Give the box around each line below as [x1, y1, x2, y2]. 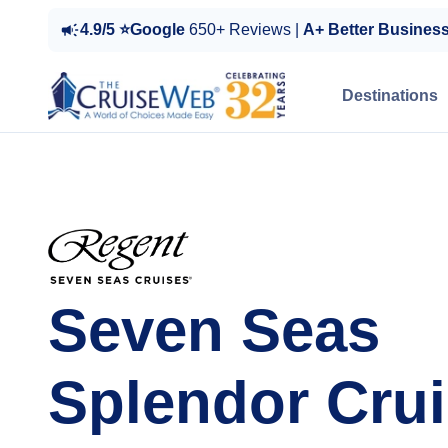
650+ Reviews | [189, 21, 303, 38]
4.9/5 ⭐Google [80, 21, 189, 38]
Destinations [342, 87, 438, 104]
